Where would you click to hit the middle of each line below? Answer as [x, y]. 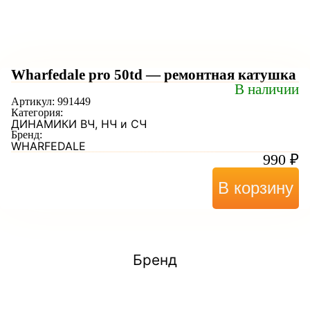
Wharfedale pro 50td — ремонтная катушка [154, 74]
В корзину [256, 188]
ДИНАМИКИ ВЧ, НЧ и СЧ [79, 124]
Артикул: [34, 101]
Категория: [37, 112]
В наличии [267, 89]
